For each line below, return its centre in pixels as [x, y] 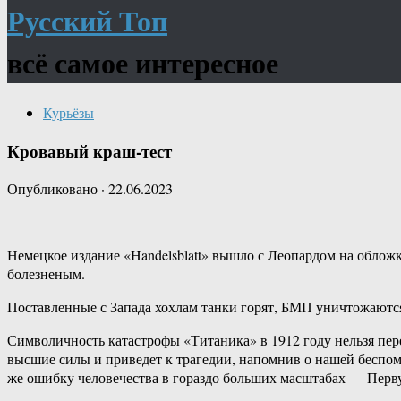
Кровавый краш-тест [90, 150]
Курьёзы [68, 112]
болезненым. [46, 274]
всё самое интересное [143, 63]
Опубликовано [54, 189]
